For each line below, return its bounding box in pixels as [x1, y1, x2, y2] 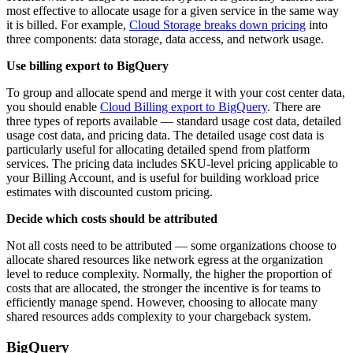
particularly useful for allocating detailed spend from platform [6, 143, 310, 157]
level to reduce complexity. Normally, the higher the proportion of [6, 267, 332, 281]
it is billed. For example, [6, 18, 129, 32]
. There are [267, 100, 321, 114]
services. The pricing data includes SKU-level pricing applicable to [6, 157, 338, 171]
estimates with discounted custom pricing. [6, 185, 213, 199]
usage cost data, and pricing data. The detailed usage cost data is [6, 128, 324, 143]
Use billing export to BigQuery [6, 59, 169, 73]
